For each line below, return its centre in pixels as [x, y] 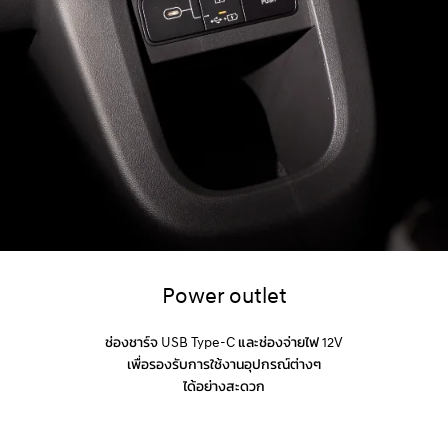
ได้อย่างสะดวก [224, 386]
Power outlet [224, 296]
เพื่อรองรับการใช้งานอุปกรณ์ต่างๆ [224, 364]
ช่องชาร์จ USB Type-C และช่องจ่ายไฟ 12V [224, 342]
